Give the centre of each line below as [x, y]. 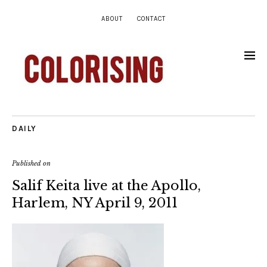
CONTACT [151, 19]
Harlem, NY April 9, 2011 [95, 203]
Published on [31, 163]
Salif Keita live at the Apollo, [106, 186]
